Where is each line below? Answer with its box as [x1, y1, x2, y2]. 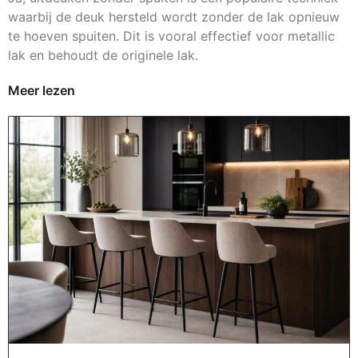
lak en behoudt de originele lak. [8, 46, 198, 63]
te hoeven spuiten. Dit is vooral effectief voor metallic [8, 27, 335, 44]
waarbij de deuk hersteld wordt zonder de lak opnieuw [8, 8, 340, 25]
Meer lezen [8, 82, 75, 98]
